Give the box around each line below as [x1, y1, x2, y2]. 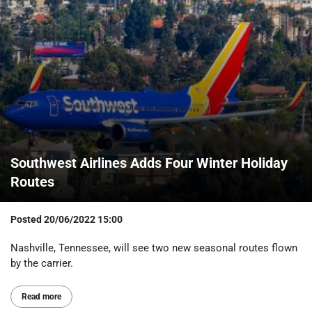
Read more [22, 291, 61, 302]
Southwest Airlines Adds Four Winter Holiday [10, 154, 288, 171]
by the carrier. [10, 256, 73, 270]
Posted [10, 213, 44, 225]
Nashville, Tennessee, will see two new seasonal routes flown [10, 241, 297, 254]
